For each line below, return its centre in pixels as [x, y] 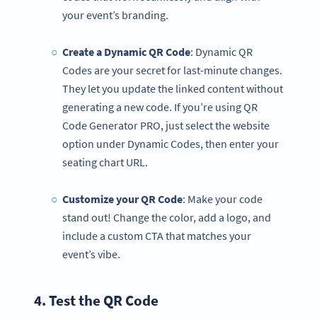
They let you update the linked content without [173, 89]
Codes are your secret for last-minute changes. [172, 70]
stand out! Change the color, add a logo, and [167, 218]
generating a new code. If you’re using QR [160, 107]
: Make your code [222, 199]
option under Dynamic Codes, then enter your [171, 144]
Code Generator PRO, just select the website [166, 126]
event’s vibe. [92, 254]
